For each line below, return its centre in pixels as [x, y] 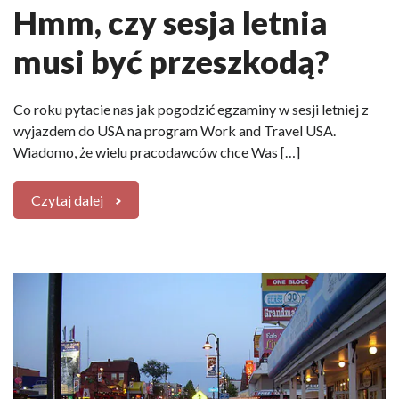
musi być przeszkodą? [171, 61]
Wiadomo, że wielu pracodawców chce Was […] [157, 151]
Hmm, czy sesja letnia [171, 22]
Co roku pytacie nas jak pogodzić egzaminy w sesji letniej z [191, 109]
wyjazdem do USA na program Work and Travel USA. [175, 130]
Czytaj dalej [67, 199]
